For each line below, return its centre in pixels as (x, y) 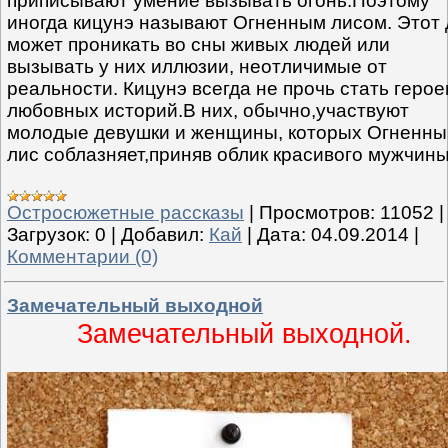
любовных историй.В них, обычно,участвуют (208, 111)
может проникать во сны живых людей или (198, 45)
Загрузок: (48, 235)
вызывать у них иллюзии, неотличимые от (197, 67)
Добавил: (162, 235)
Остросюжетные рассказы (125, 213)
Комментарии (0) (82, 257)
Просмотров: (317, 213)
